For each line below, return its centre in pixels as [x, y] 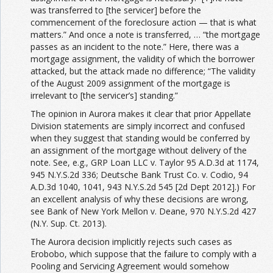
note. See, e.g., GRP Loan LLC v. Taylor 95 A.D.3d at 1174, [145, 162]
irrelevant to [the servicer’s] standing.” [104, 95]
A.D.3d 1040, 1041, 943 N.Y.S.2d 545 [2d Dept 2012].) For [143, 186]
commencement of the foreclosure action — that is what [144, 22]
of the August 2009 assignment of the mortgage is [130, 83]
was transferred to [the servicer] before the [116, 10]
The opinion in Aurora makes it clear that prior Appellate [141, 113]
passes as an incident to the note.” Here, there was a [135, 46]
